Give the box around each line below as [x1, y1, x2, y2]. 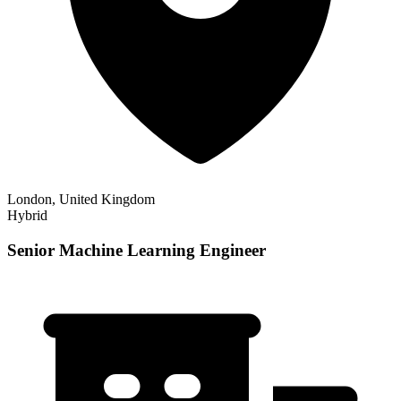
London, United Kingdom [7, 192, 155, 208]
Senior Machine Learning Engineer [7, 240, 266, 260]
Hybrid [7, 208, 47, 224]
